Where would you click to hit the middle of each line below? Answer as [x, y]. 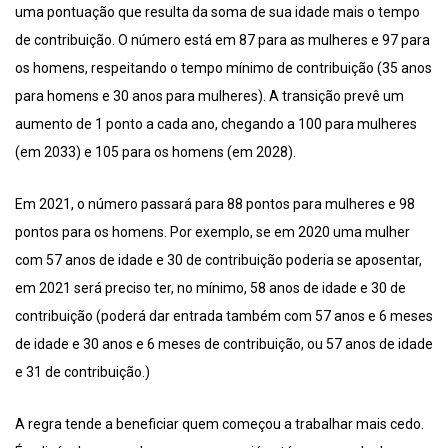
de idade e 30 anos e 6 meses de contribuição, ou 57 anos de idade [224, 343]
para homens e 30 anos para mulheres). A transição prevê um [209, 95]
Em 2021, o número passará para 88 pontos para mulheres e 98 [215, 203]
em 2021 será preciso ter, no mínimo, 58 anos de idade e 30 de [210, 287]
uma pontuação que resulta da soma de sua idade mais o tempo [217, 11]
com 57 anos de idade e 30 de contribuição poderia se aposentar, [218, 259]
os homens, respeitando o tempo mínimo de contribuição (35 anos [223, 67]
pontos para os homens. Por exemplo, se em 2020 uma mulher [212, 231]
